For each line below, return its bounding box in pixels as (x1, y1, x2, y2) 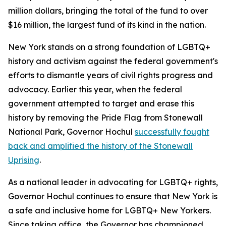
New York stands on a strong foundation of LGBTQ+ (8, 42, 210, 52)
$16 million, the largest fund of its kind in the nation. (8, 20, 206, 30)
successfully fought (135, 127, 209, 137)
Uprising (8, 155, 39, 165)
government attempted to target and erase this (8, 98, 194, 108)
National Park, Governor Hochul (8, 127, 135, 137)
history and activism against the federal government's (8, 56, 218, 66)
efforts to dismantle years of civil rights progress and (8, 70, 213, 80)
